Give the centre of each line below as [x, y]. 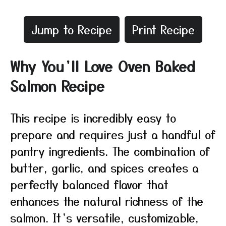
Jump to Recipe [72, 29]
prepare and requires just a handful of [113, 134]
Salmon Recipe [57, 86]
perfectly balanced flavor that [89, 184]
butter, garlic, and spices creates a [104, 167]
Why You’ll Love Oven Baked [103, 66]
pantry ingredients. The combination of [110, 151]
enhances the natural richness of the [107, 201]
